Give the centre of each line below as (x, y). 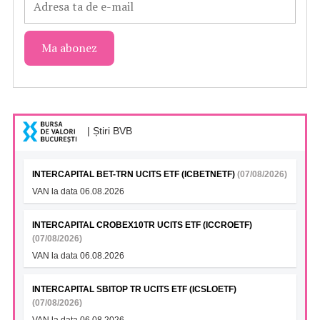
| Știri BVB (108, 131)
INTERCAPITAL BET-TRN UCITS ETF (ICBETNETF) (135, 175)
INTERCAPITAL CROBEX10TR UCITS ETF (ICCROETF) (142, 225)
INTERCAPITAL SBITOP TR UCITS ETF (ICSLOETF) (134, 290)
